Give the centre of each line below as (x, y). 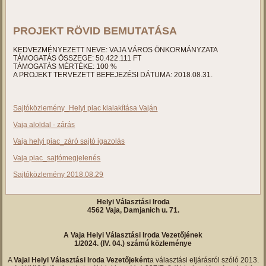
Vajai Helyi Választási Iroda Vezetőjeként (81, 260)
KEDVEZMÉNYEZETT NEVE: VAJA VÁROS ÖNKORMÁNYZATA (116, 50)
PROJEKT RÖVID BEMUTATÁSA (95, 31)
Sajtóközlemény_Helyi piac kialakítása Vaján (85, 108)
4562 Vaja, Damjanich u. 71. (133, 210)
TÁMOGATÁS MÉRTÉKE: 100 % (65, 66)
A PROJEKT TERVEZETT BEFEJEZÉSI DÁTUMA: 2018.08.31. (113, 75)
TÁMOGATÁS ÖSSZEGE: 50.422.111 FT (77, 58)
